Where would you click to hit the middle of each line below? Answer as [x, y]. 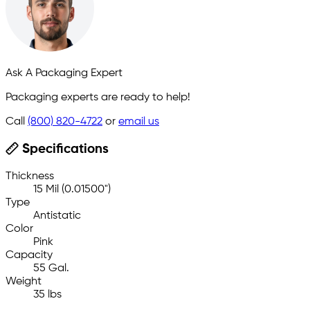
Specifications [63, 150]
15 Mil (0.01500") [72, 190]
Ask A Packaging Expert [64, 74]
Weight [24, 282]
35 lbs [47, 295]
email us [139, 122]
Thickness [30, 177]
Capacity [29, 256]
